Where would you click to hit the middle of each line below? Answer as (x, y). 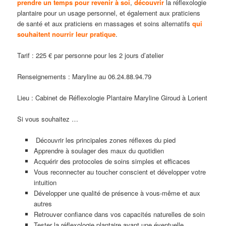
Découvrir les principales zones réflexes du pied (104, 140)
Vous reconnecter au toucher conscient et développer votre (120, 172)
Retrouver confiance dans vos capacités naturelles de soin (119, 214)
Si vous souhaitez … (48, 119)
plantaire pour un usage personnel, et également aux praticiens (109, 13)
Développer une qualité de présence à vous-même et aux (117, 193)
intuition (45, 183)
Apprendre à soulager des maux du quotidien (99, 151)
